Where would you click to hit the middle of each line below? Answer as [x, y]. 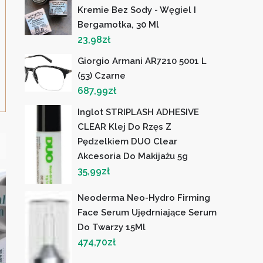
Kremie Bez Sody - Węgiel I [137, 10]
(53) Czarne [102, 76]
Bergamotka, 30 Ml [119, 25]
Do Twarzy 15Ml [112, 227]
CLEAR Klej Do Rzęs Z [125, 127]
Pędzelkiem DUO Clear [128, 141]
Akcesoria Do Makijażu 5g [133, 156]
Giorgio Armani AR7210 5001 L [142, 61]
